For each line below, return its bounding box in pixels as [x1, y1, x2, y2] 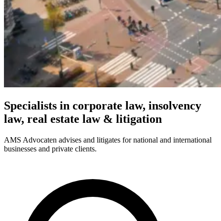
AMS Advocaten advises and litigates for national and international [4, 135, 212, 144]
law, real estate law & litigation [4, 112, 162, 125]
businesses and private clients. [4, 144, 97, 153]
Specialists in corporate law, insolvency [4, 99, 201, 112]
